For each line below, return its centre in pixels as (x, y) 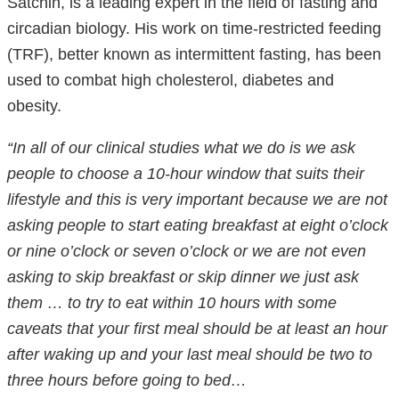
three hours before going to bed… (127, 380)
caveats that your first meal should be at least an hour (197, 328)
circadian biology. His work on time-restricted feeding (194, 28)
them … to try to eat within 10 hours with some (172, 302)
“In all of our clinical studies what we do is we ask (181, 147)
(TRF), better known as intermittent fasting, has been (194, 54)
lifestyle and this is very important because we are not (197, 199)
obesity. (37, 106)
